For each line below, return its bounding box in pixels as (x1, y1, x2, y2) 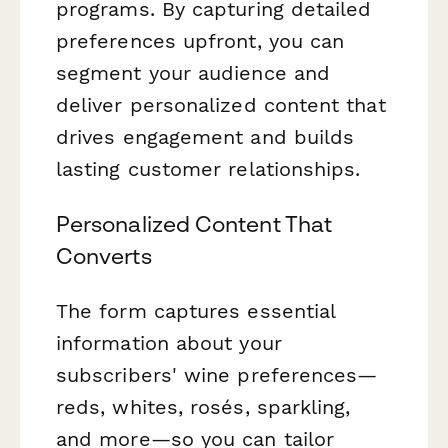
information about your (56, 331, 282, 356)
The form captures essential (56, 299, 336, 324)
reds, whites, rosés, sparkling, (56, 395, 351, 420)
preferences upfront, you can (56, 28, 345, 53)
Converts (56, 242, 152, 269)
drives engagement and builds (56, 124, 355, 149)
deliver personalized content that (56, 92, 386, 117)
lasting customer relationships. (56, 156, 361, 181)
